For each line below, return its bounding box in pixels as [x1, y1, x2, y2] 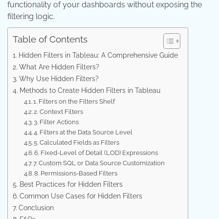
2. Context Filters [34, 108, 84, 116]
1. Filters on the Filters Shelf [33, 98, 115, 106]
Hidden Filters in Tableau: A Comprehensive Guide [18, 51, 178, 60]
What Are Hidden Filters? [19, 63, 99, 71]
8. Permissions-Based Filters [34, 170, 118, 177]
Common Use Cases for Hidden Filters [19, 192, 142, 200]
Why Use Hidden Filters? [19, 74, 99, 83]
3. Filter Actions [34, 118, 79, 126]
